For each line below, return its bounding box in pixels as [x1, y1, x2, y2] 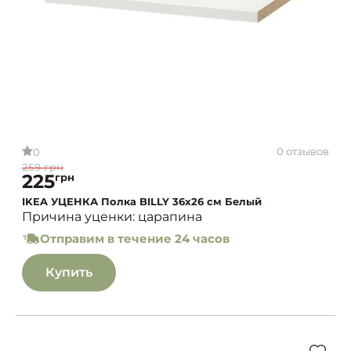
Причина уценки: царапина [22, 209, 202, 225]
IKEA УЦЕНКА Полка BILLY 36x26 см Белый [22, 195, 262, 208]
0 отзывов [277, 144, 329, 157]
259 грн [22, 161, 63, 174]
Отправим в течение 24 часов [40, 231, 230, 247]
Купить [45, 265, 92, 280]
